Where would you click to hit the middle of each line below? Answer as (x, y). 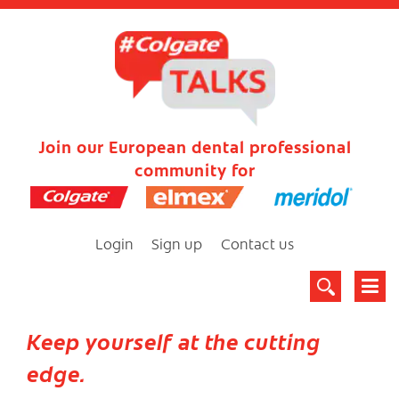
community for (195, 169)
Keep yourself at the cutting (174, 340)
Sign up (177, 243)
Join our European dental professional (195, 146)
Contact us (258, 243)
